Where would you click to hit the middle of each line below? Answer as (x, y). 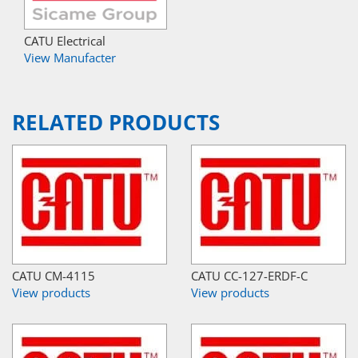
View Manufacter (70, 57)
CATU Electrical (65, 40)
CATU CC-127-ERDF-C (249, 275)
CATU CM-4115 (54, 275)
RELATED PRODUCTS (116, 122)
